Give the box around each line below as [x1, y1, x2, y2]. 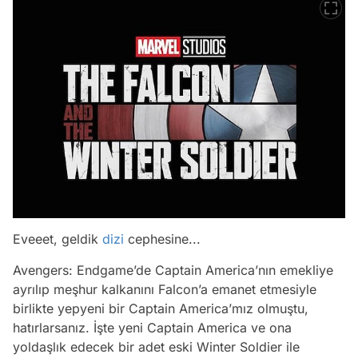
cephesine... [124, 230, 205, 247]
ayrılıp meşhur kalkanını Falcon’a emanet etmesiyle [13, 280, 316, 297]
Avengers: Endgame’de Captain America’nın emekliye [13, 261, 333, 278]
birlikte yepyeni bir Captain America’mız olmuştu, [13, 300, 308, 316]
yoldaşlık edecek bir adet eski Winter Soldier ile [13, 338, 300, 355]
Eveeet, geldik [13, 230, 102, 247]
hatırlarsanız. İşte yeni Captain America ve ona [13, 319, 292, 336]
